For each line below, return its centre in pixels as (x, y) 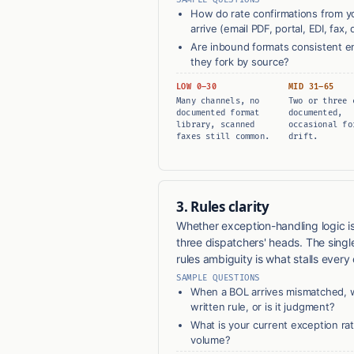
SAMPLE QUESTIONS (218, 278)
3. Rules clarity (223, 207)
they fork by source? (240, 62)
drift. (303, 137)
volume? (211, 340)
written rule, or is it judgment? (263, 307)
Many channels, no (218, 101)
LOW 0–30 (197, 87)
